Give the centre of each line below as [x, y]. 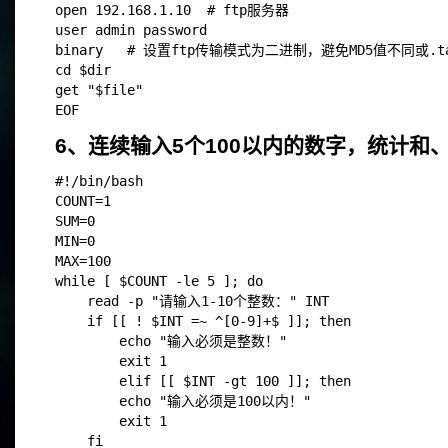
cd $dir [91, 70]
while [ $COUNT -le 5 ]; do [159, 281]
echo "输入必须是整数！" [171, 341]
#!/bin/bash [99, 181]
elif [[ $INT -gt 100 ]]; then [203, 381]
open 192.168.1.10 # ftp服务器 [180, 10]
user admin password [139, 30]
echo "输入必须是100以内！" [183, 401]
